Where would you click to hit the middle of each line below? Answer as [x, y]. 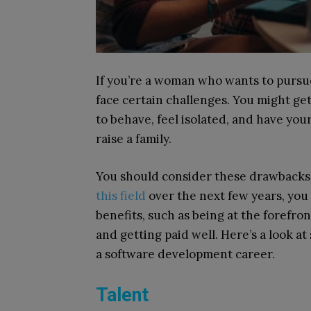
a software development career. [185, 254]
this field [121, 196]
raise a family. [134, 139]
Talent [122, 295]
